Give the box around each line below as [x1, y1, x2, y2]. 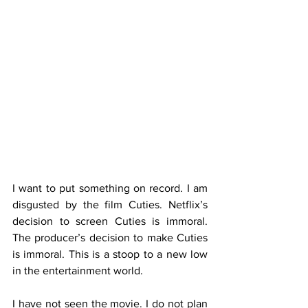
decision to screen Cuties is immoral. [12, 215, 208, 228]
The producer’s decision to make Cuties [12, 232, 208, 244]
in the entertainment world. [12, 265, 143, 277]
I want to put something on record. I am [12, 182, 208, 195]
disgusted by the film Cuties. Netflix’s [12, 199, 208, 211]
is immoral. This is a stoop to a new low [12, 248, 208, 261]
